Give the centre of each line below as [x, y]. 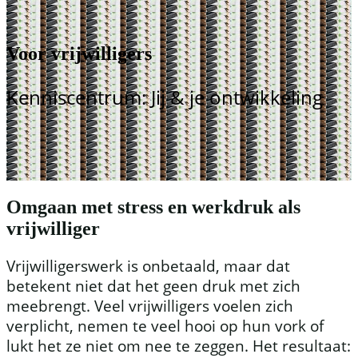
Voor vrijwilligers [79, 53]
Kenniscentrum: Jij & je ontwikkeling [165, 97]
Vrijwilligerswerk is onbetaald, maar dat [148, 265]
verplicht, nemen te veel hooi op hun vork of [165, 325]
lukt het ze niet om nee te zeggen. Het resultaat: [179, 345]
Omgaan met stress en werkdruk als [153, 207]
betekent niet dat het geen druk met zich [153, 285]
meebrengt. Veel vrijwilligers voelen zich [150, 305]
